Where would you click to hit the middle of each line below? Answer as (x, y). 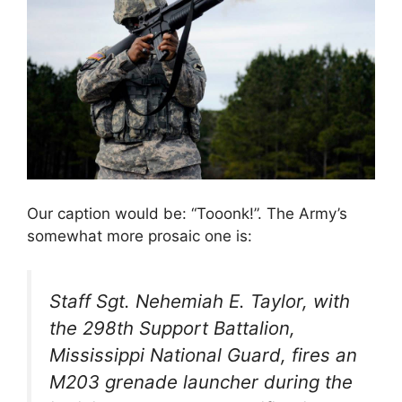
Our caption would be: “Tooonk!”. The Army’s (187, 213)
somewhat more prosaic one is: (140, 236)
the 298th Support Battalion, (172, 328)
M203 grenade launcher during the (201, 382)
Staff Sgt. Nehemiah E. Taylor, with (200, 301)
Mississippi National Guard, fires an (203, 355)
